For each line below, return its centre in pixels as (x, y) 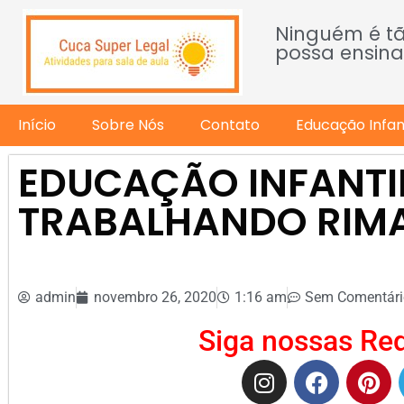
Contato (230, 125)
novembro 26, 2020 (155, 297)
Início (37, 125)
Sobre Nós (128, 125)
